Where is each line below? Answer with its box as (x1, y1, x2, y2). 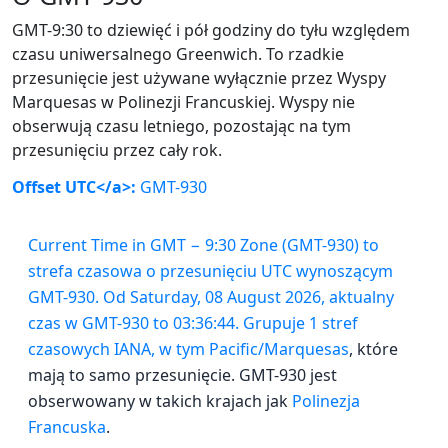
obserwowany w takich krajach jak (28, 389, 292, 412)
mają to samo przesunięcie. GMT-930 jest (28, 363, 337, 386)
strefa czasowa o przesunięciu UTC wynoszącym (28, 259, 393, 282)
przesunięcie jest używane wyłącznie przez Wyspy (12, 67, 386, 89)
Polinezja (292, 389, 360, 412)
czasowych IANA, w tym (28, 337, 209, 360)
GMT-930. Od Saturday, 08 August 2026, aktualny (28, 285, 394, 308)
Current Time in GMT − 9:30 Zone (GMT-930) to (28, 233, 379, 256)
